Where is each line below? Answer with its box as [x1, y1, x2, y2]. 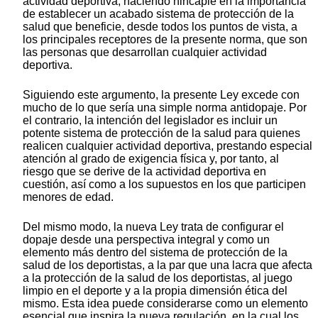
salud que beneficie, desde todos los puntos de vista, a [23, 21, 297, 33]
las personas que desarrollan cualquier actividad [23, 46, 267, 59]
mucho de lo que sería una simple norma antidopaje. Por [23, 102, 307, 114]
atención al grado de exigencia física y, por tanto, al [23, 153, 279, 165]
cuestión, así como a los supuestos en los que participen [23, 178, 306, 191]
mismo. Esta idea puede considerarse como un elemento [23, 297, 308, 310]
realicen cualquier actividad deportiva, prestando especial [23, 140, 312, 153]
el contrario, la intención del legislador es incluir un [23, 114, 278, 127]
